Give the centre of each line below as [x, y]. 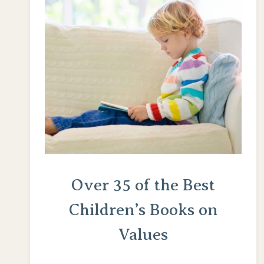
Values [143, 235]
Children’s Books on [143, 210]
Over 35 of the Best [143, 185]
